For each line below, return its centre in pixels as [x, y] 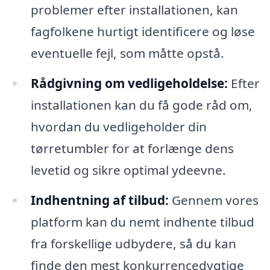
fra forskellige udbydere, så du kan [133, 243]
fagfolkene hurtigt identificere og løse [143, 31]
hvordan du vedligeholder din [118, 126]
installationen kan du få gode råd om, [141, 105]
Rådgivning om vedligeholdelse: [129, 83]
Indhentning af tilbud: [99, 200]
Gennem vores [213, 200]
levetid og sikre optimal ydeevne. [128, 170]
